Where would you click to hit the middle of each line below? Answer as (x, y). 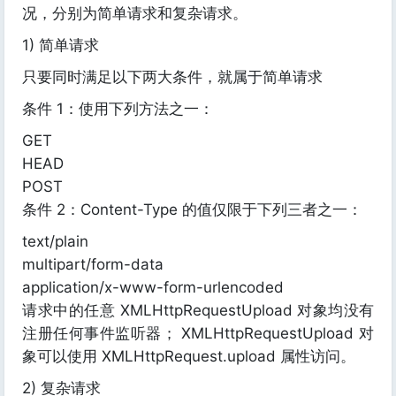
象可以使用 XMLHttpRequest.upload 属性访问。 (189, 356)
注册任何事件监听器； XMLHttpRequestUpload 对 (198, 333)
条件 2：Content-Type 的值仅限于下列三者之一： (192, 209)
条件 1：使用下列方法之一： (118, 109)
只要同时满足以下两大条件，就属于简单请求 (172, 77)
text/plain (55, 241)
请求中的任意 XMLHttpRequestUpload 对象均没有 (198, 310)
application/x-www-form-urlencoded (153, 287)
